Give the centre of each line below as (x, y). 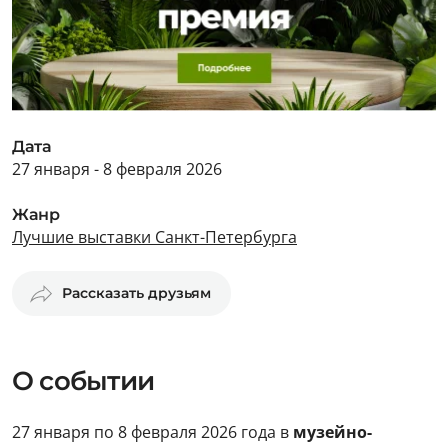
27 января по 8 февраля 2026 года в (152, 432)
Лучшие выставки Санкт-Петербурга (154, 237)
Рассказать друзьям (136, 293)
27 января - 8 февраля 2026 (117, 169)
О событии (83, 381)
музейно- (332, 432)
